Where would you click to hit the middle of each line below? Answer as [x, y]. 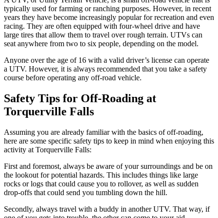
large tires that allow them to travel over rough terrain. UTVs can [103, 35]
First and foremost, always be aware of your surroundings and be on [108, 166]
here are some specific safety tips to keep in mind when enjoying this [109, 141]
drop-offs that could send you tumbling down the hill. [86, 192]
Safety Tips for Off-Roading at [80, 98]
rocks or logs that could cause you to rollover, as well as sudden [101, 183]
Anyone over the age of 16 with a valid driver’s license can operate [107, 60]
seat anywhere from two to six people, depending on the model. [101, 43]
